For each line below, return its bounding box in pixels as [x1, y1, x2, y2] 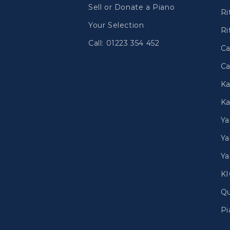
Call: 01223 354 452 [88, 39, 160, 48]
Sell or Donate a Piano [88, 3, 175, 12]
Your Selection [88, 21, 144, 30]
